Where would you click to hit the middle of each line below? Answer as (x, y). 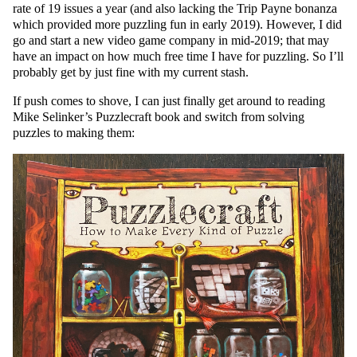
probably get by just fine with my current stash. (131, 73)
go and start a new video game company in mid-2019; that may (171, 41)
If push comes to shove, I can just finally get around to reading (169, 101)
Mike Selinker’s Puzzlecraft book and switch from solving (159, 117)
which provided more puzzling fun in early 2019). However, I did (177, 25)
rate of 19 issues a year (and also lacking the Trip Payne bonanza (175, 9)
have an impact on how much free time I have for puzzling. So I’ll (178, 57)
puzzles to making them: (74, 133)
